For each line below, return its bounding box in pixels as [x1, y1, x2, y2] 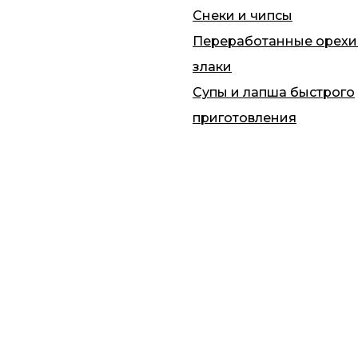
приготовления [193, 110, 296, 125]
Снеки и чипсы [193, 8, 292, 23]
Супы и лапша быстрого [193, 85, 355, 100]
